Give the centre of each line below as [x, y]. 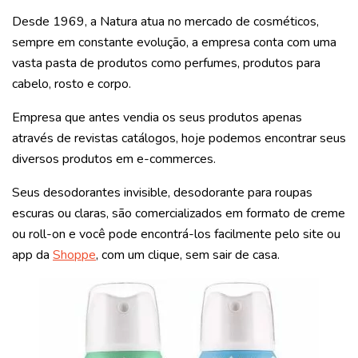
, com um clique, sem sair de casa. [188, 255]
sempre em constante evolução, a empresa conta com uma [174, 42]
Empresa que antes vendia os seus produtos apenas [157, 117]
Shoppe [74, 255]
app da [32, 255]
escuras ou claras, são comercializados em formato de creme [179, 213]
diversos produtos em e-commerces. [114, 159]
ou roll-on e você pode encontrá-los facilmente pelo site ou [176, 234]
